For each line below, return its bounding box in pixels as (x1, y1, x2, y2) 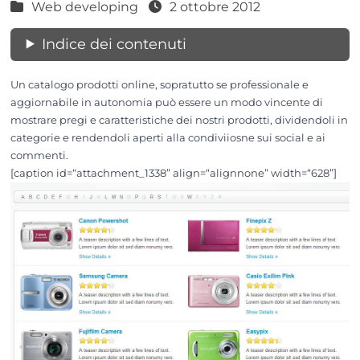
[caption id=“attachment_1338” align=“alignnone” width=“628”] (10, 166, 337, 179)
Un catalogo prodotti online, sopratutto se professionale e (10, 78, 309, 91)
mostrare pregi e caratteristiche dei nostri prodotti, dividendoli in (10, 113, 348, 126)
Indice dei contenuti (41, 35, 186, 53)
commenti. (10, 149, 68, 162)
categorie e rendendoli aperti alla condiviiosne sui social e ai (10, 131, 325, 144)
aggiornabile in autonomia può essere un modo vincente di (10, 96, 323, 108)
